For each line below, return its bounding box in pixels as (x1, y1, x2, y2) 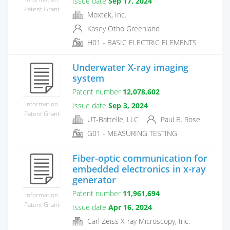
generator (72, 173, 116, 186)
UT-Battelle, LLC (85, 114, 139, 124)
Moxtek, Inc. (85, 9, 126, 20)
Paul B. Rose (159, 114, 200, 124)
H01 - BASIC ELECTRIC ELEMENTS (85, 37, 197, 48)
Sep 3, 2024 (108, 100, 148, 110)
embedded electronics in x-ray (72, 162, 206, 175)
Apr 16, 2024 (108, 202, 152, 212)
